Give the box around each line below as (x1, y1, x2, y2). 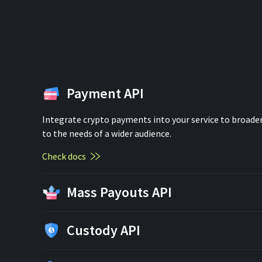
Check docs (42, 150, 86, 162)
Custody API (67, 221, 140, 239)
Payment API (67, 84, 144, 102)
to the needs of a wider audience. (42, 127, 171, 139)
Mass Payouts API (67, 183, 172, 201)
